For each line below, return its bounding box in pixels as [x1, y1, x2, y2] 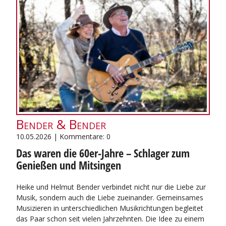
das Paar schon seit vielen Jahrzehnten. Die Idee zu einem [16, 214, 204, 224]
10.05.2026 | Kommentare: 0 [16, 132, 110, 142]
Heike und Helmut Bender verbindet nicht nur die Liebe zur [16, 182, 206, 192]
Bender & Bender [16, 116, 106, 133]
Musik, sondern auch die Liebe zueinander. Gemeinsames [16, 193, 203, 203]
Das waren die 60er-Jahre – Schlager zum [16, 145, 190, 161]
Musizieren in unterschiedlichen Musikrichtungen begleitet [16, 203, 203, 213]
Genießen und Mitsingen [16, 157, 121, 174]
